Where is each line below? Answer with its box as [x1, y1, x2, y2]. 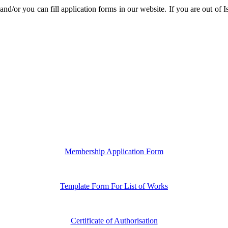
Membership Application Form [65, 147, 163, 156]
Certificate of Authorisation [70, 216, 158, 225]
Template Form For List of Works [60, 181, 168, 190]
